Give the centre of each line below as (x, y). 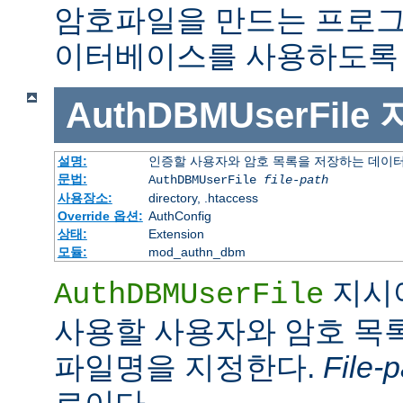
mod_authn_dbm (197, 252)
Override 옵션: (100, 216)
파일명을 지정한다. (188, 367)
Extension (176, 234)
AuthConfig (179, 216)
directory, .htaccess (203, 198)
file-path (296, 180)
